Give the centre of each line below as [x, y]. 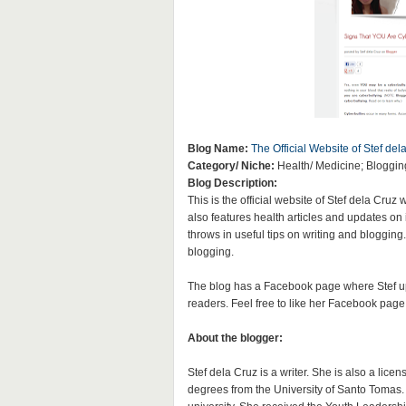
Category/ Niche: [231, 166]
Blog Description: [232, 183]
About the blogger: [235, 338]
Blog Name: [217, 149]
